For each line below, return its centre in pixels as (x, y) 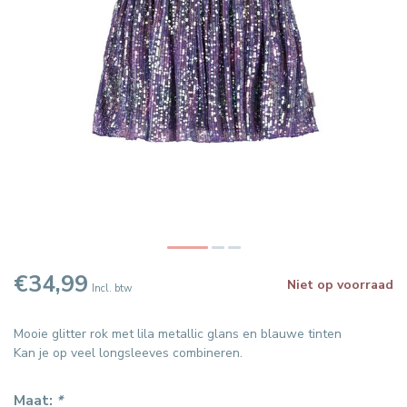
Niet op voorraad (340, 285)
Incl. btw (112, 289)
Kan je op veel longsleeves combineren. (128, 353)
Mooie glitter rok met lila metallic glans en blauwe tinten (178, 334)
